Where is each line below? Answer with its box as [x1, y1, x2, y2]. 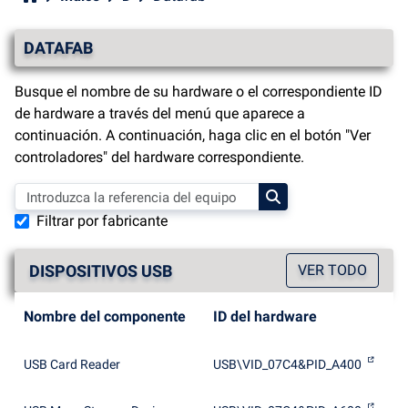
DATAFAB [24, 38, 93, 57]
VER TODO [298, 261, 367, 279]
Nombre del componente [24, 308, 186, 325]
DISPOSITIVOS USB [29, 260, 172, 280]
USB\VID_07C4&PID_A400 [213, 357, 362, 372]
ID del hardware [213, 308, 317, 325]
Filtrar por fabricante [36, 212, 168, 229]
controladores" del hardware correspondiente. [15, 148, 304, 166]
